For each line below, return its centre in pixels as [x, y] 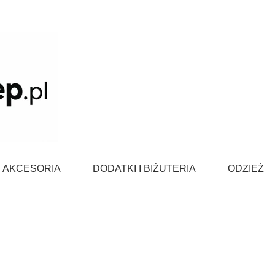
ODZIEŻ [246, 168]
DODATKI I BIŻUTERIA [144, 168]
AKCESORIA [32, 168]
